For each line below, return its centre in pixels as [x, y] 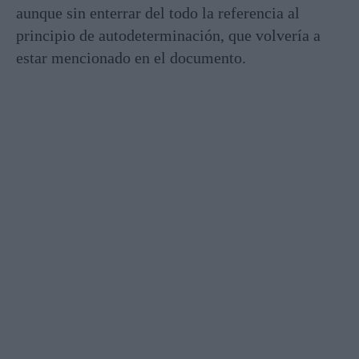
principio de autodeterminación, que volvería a [168, 35]
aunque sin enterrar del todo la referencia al [158, 12]
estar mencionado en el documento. [131, 57]
